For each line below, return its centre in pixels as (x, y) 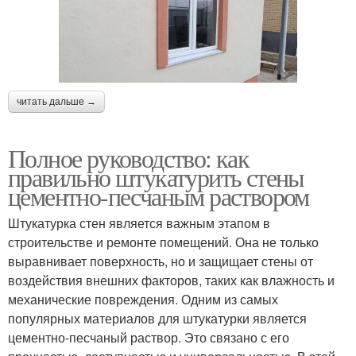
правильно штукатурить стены (156, 176)
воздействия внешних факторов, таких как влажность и (171, 280)
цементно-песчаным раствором (159, 195)
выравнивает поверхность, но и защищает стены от (161, 261)
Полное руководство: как (129, 157)
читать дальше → (56, 101)
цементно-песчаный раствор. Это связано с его (149, 337)
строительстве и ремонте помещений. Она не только (163, 242)
